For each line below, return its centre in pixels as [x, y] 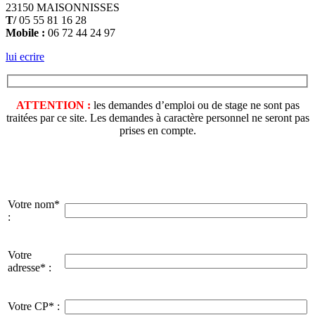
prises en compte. [157, 131]
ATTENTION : [53, 105]
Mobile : [25, 32]
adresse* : [30, 268]
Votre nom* [34, 205]
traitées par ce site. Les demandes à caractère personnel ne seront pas [157, 118]
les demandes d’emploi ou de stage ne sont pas [195, 105]
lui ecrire [25, 56]
